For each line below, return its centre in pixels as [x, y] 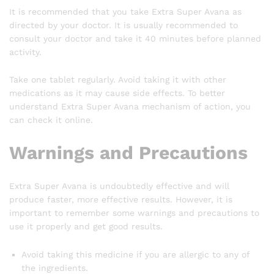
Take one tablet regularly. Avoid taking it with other [118, 80]
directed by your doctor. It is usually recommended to [124, 25]
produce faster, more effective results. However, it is [121, 200]
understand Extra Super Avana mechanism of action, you [130, 107]
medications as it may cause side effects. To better [117, 93]
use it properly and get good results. [86, 227]
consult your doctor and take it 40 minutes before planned [135, 38]
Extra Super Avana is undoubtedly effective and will [119, 186]
